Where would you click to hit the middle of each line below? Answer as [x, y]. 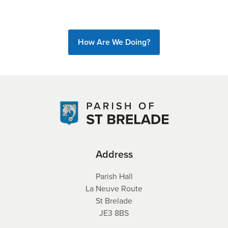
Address [114, 154]
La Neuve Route [114, 189]
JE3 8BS [114, 213]
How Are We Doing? [114, 42]
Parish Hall [114, 176]
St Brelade [114, 201]
